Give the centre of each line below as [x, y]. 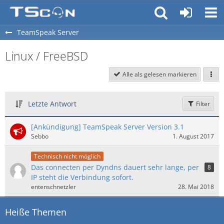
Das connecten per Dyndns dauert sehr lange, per [115, 167]
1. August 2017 [193, 136]
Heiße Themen [36, 212]
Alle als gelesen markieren [159, 74]
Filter [202, 104]
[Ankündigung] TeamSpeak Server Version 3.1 [107, 127]
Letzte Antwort [52, 104]
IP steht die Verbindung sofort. [82, 177]
